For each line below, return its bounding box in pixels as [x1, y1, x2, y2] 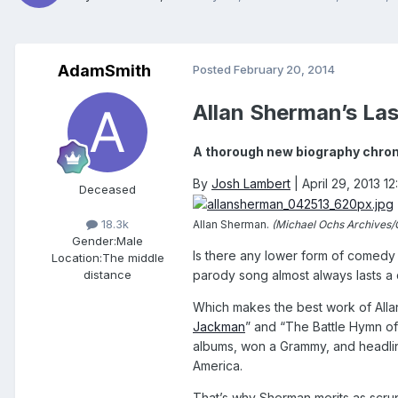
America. [193, 357, 243, 373]
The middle [101, 250, 164, 265]
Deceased [79, 181, 136, 196]
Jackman [193, 318, 245, 334]
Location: [51, 250, 102, 265]
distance [84, 267, 131, 282]
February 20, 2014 [234, 61, 335, 76]
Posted [193, 61, 234, 76]
